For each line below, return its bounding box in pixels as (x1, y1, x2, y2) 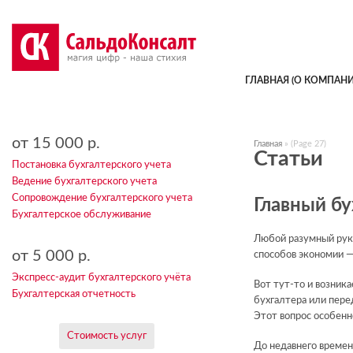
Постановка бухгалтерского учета (12, 160, 171, 170)
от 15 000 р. (12, 136, 100, 151)
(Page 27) (291, 139, 326, 148)
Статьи (254, 148, 323, 169)
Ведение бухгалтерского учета (12, 176, 157, 187)
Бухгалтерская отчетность (12, 289, 136, 299)
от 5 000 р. (12, 248, 91, 264)
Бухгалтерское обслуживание (12, 210, 151, 220)
